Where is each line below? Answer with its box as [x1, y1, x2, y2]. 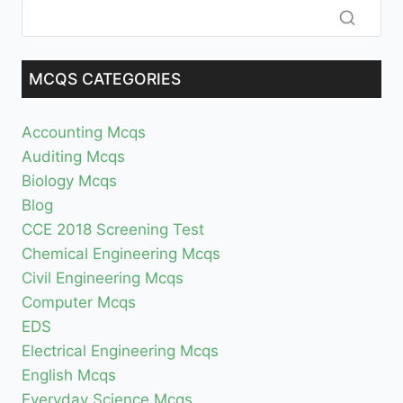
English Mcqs [22, 366, 116, 385]
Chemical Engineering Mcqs [22, 245, 220, 264]
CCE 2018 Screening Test [22, 220, 204, 239]
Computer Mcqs [22, 293, 136, 312]
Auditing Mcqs [22, 148, 125, 166]
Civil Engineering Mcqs [22, 269, 184, 288]
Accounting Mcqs [22, 123, 146, 142]
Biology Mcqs [22, 172, 117, 191]
